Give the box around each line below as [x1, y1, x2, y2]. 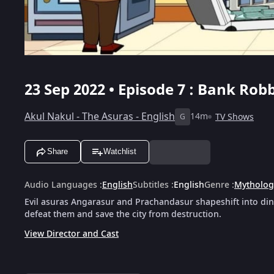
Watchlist [103, 147, 136, 157]
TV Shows [215, 110, 254, 124]
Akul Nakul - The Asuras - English [24, 109, 175, 124]
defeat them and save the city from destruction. [24, 207, 221, 221]
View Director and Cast [24, 227, 119, 240]
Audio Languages [24, 178, 97, 191]
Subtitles [133, 178, 169, 191]
